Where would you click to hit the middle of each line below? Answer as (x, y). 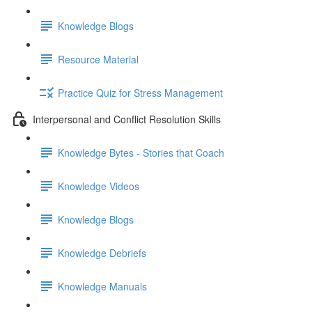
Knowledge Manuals (102, 286)
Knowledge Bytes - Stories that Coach (141, 152)
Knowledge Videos (99, 186)
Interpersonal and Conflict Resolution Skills (127, 119)
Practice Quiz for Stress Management (140, 92)
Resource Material (98, 59)
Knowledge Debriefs (102, 252)
